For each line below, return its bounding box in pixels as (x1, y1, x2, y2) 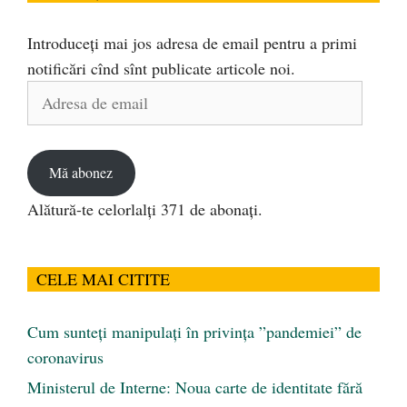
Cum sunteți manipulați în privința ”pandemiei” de (27, 320, 362, 342)
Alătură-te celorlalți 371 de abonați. (27, 197, 263, 220)
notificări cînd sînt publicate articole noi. (27, 56, 295, 79)
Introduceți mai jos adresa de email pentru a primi (27, 31, 357, 54)
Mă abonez (49, 163, 114, 183)
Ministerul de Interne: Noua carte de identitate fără (27, 375, 362, 398)
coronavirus (27, 345, 104, 368)
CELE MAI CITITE (36, 267, 170, 290)
